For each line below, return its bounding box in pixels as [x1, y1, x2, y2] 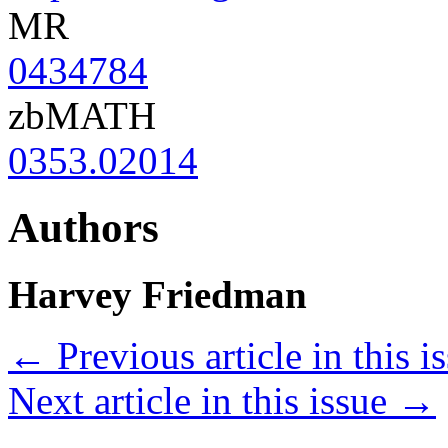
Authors [8, 204, 159, 252]
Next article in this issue [8, 379, 397, 423]
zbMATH [8, 94, 156, 138]
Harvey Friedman [8, 273, 307, 317]
